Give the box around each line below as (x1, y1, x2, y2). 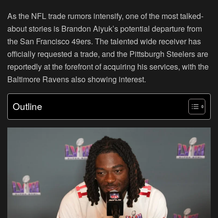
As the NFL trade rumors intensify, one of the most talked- (7, 10, 203, 21)
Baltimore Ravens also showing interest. (7, 73, 146, 85)
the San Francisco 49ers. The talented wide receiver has (7, 35, 201, 47)
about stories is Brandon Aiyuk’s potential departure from (7, 22, 202, 34)
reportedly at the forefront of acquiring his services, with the (7, 60, 209, 72)
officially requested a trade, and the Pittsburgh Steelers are (7, 48, 208, 59)
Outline (13, 99, 42, 113)
